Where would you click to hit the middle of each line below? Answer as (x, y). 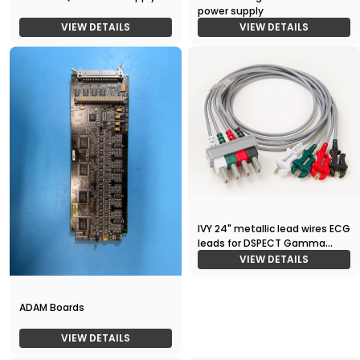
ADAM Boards (52, 307)
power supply (231, 10)
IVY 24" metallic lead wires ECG (274, 228)
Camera (218, 257)
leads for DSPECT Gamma (262, 243)
